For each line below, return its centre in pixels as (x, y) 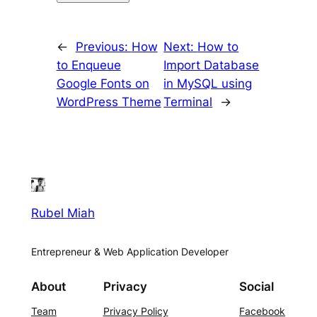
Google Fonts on (103, 84)
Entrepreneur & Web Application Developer (129, 252)
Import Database (212, 65)
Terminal (188, 102)
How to (218, 47)
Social (257, 287)
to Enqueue (88, 65)
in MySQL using (208, 84)
